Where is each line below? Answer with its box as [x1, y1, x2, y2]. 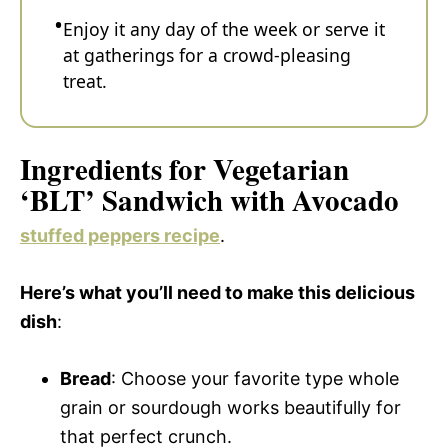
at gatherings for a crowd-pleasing [63, 43, 351, 67]
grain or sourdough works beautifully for [60, 396, 401, 418]
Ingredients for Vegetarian [20, 147, 349, 190]
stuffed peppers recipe [20, 224, 220, 246]
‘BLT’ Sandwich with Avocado [20, 178, 399, 221]
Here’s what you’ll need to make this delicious [20, 281, 415, 303]
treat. [63, 69, 107, 93]
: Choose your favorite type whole [111, 367, 399, 389]
